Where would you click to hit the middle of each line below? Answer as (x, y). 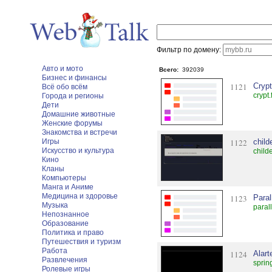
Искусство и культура (78, 151)
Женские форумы (72, 123)
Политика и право (73, 233)
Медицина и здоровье (80, 196)
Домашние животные (79, 114)
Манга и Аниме (68, 187)
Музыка (55, 205)
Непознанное (66, 214)
